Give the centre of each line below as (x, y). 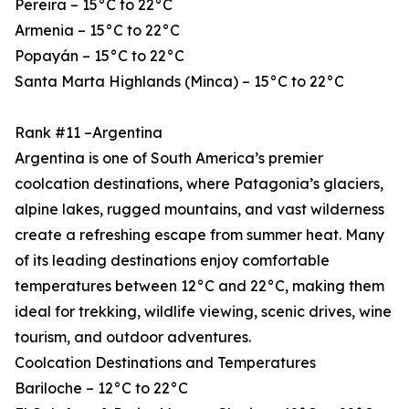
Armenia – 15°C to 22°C (97, 31)
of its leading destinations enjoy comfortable (172, 261)
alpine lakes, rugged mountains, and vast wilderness (199, 210)
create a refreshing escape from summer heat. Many (199, 235)
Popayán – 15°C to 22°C (100, 56)
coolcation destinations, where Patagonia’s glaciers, (199, 184)
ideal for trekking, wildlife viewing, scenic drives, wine (203, 312)
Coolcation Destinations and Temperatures (165, 363)
